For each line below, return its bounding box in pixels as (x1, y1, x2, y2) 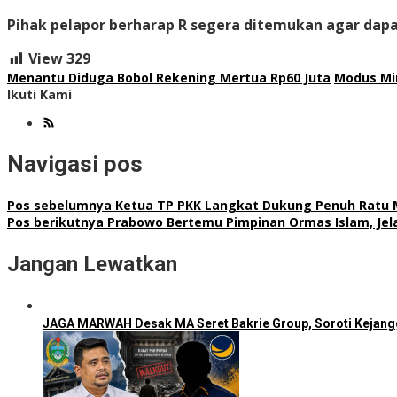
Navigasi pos (7, 151, 143, 178)
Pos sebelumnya (7, 196, 112, 214)
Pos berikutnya (7, 213, 104, 230)
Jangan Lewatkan (7, 251, 177, 276)
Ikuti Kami (7, 85, 72, 103)
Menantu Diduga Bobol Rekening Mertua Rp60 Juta (7, 68, 331, 86)
